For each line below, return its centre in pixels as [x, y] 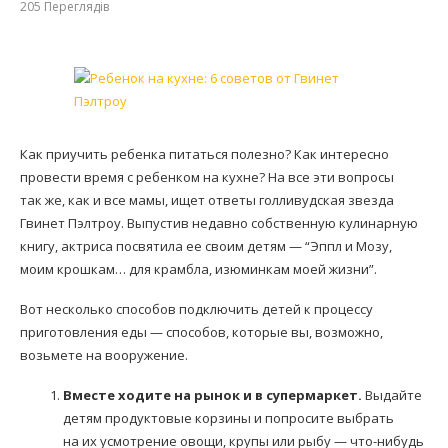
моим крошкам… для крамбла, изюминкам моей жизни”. [198, 269]
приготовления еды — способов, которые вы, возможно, [201, 332]
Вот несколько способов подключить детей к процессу [196, 309]
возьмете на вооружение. [104, 355]
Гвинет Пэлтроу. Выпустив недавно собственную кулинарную [219, 223]
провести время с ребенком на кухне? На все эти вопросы [207, 177]
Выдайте [392, 395]
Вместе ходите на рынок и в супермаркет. [212, 395]
